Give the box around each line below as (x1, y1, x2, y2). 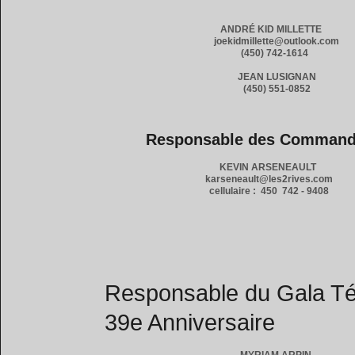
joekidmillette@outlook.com (214, 36, 340, 47)
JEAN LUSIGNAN (237, 71, 316, 82)
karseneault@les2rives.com (204, 174, 333, 185)
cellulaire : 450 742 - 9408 (208, 185, 329, 197)
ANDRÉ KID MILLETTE (219, 24, 334, 35)
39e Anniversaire (105, 310, 276, 335)
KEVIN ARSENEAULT (219, 162, 319, 173)
